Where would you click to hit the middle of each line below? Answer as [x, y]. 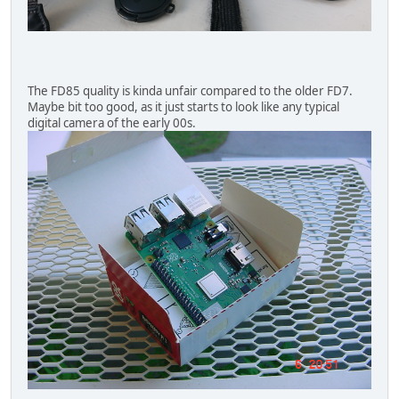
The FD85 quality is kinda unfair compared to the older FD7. [190, 91]
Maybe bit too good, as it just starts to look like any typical [183, 107]
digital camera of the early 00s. [112, 123]
